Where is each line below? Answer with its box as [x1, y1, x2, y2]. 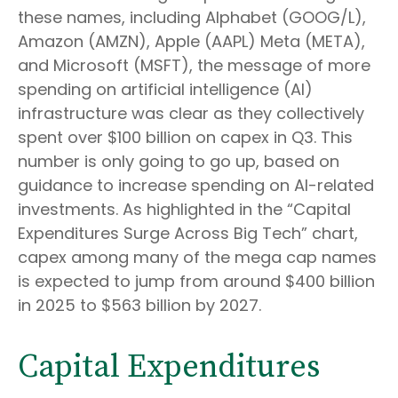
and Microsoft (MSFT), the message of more [18, 54, 370, 76]
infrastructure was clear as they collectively [18, 102, 364, 124]
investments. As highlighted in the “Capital [18, 198, 351, 220]
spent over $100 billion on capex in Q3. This [18, 126, 353, 148]
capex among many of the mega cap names [18, 246, 377, 268]
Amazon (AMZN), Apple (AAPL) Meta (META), [18, 30, 365, 52]
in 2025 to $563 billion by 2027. [18, 294, 261, 316]
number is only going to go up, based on [18, 150, 339, 172]
